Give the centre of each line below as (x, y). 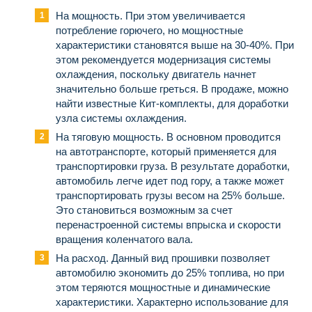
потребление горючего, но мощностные (149, 31)
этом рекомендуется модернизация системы (163, 60)
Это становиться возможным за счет (144, 210)
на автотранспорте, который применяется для (166, 152)
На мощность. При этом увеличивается (150, 16)
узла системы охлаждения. (121, 118)
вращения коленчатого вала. (124, 240)
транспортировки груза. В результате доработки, (173, 166)
